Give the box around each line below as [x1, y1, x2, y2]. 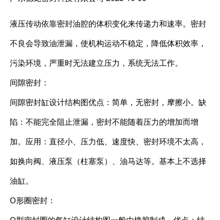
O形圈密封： [10, 195, 55, 206]
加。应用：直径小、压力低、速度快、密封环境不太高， [10, 136, 206, 147]
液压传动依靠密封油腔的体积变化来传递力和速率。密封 [10, 18, 206, 29]
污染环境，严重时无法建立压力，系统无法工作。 [10, 57, 183, 68]
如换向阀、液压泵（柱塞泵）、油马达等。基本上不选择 [10, 156, 206, 166]
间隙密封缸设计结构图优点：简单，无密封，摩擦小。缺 [10, 97, 206, 108]
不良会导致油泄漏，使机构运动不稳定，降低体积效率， [10, 38, 206, 49]
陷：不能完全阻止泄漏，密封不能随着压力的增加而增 [10, 116, 198, 127]
